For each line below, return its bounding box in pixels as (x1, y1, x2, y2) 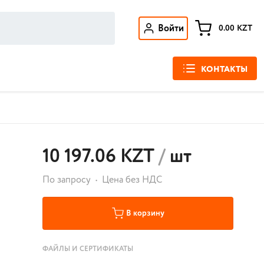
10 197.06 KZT (42, 143, 154, 171)
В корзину (126, 207, 164, 219)
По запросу (42, 173, 91, 187)
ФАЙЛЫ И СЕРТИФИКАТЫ (42, 244, 133, 254)
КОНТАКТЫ (201, 64, 247, 75)
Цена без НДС (102, 173, 162, 187)
